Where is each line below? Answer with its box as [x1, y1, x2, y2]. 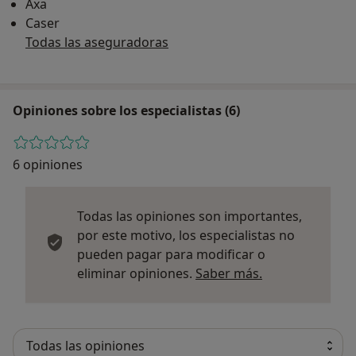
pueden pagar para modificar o [77, 245, 265, 263]
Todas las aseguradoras [25, 33, 168, 51]
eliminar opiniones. [77, 264, 195, 282]
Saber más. [195, 264, 262, 282]
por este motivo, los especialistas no [77, 226, 295, 244]
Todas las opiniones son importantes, [77, 207, 302, 225]
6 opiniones [13, 155, 83, 173]
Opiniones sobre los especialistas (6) [13, 101, 240, 119]
